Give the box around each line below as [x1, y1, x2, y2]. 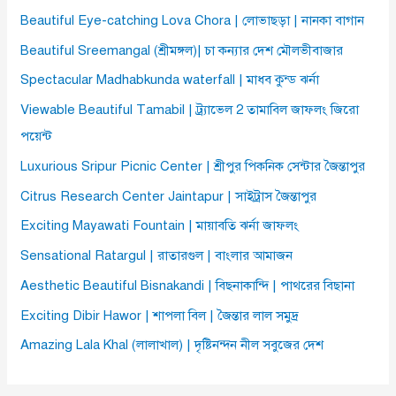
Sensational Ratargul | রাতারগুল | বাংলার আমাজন [20, 247, 293, 264]
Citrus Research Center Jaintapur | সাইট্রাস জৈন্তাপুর [20, 187, 317, 204]
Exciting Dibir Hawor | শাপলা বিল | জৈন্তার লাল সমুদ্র [20, 307, 300, 324]
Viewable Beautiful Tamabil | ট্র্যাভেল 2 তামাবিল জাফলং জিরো [20, 102, 360, 118]
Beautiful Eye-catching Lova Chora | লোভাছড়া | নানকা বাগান [20, 11, 365, 28]
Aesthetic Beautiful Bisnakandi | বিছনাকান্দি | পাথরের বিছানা [20, 277, 355, 293]
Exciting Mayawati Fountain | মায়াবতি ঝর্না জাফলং [20, 217, 300, 234]
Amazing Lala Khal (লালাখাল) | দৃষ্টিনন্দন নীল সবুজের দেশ [20, 337, 324, 354]
